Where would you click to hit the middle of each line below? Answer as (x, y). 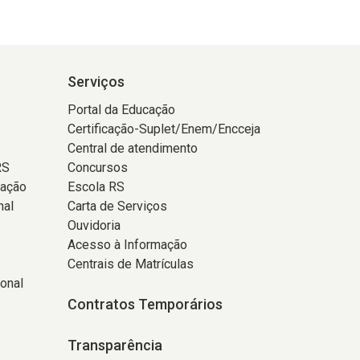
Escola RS (96, 187)
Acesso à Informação (127, 245)
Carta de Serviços (117, 206)
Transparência (115, 345)
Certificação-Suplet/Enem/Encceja (164, 129)
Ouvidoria (94, 225)
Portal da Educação (121, 110)
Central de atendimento (132, 148)
